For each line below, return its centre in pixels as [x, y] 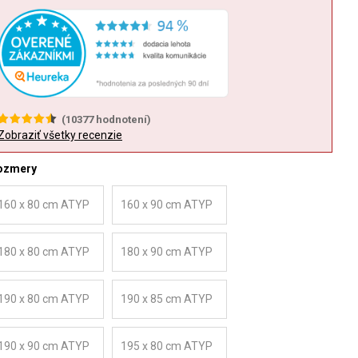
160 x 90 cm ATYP [167, 205]
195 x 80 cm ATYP [167, 346]
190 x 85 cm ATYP [167, 299]
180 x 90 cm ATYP [167, 252]
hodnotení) [122, 119]
